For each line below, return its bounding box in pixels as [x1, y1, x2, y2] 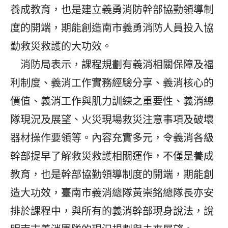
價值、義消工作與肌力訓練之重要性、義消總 [10, 95, 214, 107]
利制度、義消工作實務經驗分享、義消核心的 [10, 76, 214, 89]
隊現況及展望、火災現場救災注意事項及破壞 [10, 113, 214, 126]
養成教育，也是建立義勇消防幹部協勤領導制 [10, 3, 214, 16]
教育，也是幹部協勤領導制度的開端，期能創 [10, 168, 214, 181]
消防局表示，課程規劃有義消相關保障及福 [10, 58, 214, 71]
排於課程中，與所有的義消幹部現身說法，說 [10, 205, 214, 217]
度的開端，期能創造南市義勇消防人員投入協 [10, 21, 214, 34]
